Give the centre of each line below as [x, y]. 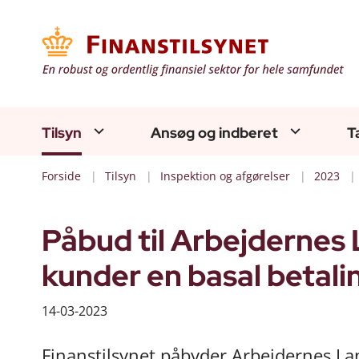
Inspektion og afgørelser [225, 175]
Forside [61, 175]
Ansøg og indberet [214, 133]
